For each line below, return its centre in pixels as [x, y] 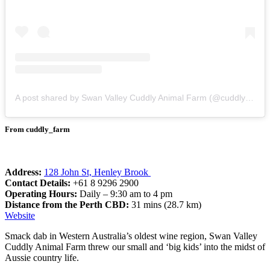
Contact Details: [39, 183]
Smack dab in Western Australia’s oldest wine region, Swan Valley [131, 236]
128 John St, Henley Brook [97, 172]
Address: [24, 172]
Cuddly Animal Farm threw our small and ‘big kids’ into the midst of [135, 246]
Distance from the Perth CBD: [68, 204]
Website [20, 215]
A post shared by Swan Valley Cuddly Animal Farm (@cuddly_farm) [250, 97]
